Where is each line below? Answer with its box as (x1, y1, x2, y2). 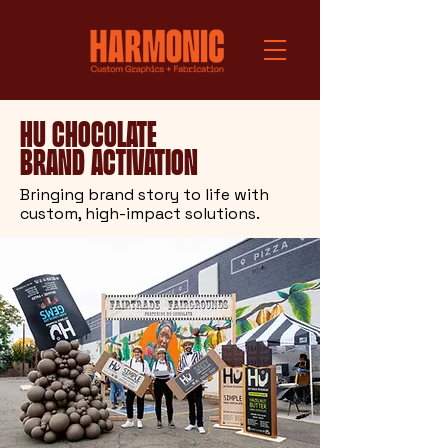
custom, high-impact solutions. (20, 203, 260, 224)
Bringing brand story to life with (20, 184, 269, 205)
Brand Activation (20, 145, 198, 177)
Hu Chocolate (20, 117, 157, 149)
